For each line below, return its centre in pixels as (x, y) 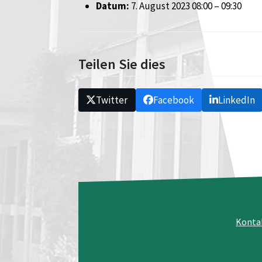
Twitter (112, 100)
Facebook (173, 100)
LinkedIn (236, 100)
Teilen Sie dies (122, 64)
